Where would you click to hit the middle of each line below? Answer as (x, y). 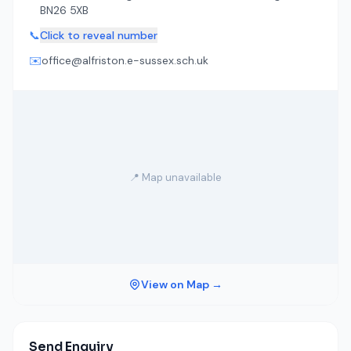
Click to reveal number (99, 35)
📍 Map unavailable (175, 177)
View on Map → (182, 284)
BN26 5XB (64, 10)
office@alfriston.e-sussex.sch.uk (125, 60)
